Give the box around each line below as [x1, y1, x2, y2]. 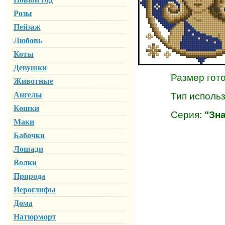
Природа [14, 172, 45, 180]
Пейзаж [14, 23, 41, 31]
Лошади [14, 145, 43, 153]
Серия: [138, 109, 204, 120]
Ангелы [14, 90, 42, 99]
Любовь [14, 36, 42, 45]
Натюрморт [14, 212, 56, 221]
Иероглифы [14, 185, 56, 194]
